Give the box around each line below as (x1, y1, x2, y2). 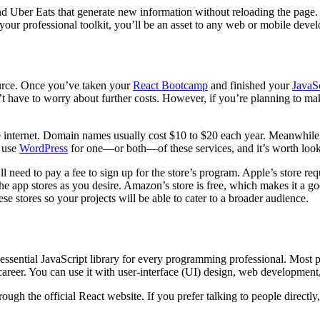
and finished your (208, 79, 292, 91)
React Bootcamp (133, 79, 208, 91)
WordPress (19, 141, 68, 154)
